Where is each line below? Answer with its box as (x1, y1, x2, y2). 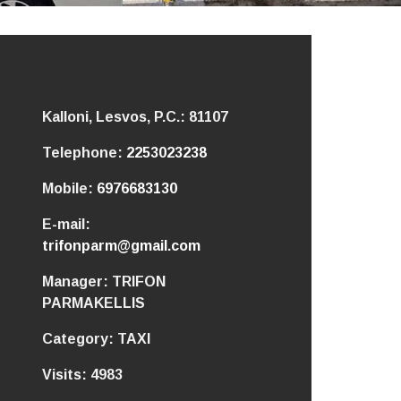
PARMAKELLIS (41, 295, 145, 311)
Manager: (41, 274, 112, 289)
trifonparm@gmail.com (41, 238, 200, 253)
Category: (41, 331, 117, 346)
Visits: (41, 367, 90, 382)
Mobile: (41, 181, 97, 196)
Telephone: (41, 145, 126, 160)
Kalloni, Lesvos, (41, 109, 154, 124)
